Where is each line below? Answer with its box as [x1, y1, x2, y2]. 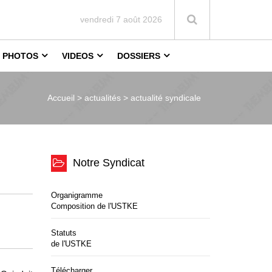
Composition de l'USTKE [50, 202, 138, 211]
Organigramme [50, 191, 103, 200]
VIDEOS [62, 51, 93, 61]
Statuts [50, 228, 76, 237]
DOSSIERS [117, 51, 160, 61]
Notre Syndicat [72, 156, 144, 169]
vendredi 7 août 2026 [80, 15, 162, 24]
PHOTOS [2, 51, 38, 61]
